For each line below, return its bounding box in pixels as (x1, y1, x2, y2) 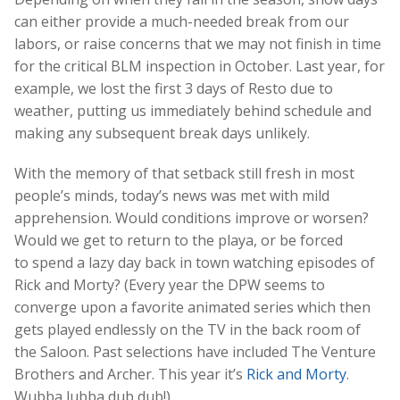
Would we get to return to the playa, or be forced (14, 229, 343, 250)
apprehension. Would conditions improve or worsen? (14, 207, 369, 228)
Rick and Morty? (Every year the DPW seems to (14, 274, 325, 295)
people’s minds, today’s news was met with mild (14, 185, 329, 205)
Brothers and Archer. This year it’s (14, 363, 246, 384)
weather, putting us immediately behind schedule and (14, 100, 371, 121)
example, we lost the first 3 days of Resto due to (14, 78, 333, 98)
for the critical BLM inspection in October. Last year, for (14, 55, 385, 76)
